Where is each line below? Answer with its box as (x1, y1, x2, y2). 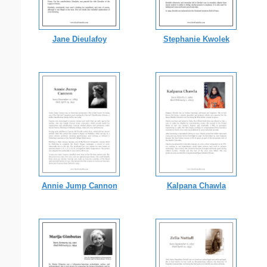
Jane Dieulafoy (52, 34, 107, 44)
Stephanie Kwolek (163, 34, 229, 44)
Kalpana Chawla (166, 181, 226, 190)
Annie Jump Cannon (41, 181, 117, 190)
